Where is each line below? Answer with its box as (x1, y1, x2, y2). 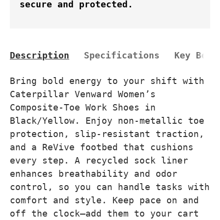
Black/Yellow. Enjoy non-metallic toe (10, 115, 204, 126)
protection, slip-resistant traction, (10, 129, 204, 139)
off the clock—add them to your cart (10, 208, 199, 219)
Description (10, 50, 69, 61)
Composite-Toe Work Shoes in (10, 102, 156, 113)
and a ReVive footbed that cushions (10, 142, 193, 153)
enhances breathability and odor (10, 168, 177, 179)
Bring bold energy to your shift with (10, 76, 204, 86)
